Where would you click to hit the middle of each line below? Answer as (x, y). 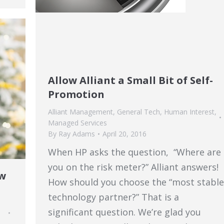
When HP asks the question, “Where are (134, 152)
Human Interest (189, 112)
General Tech (138, 112)
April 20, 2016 (124, 134)
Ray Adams (77, 134)
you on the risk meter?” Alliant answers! (133, 167)
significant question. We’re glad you (124, 212)
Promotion (76, 94)
